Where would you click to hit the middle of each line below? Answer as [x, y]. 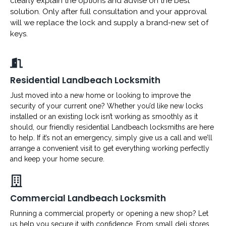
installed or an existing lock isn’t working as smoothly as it [104, 117]
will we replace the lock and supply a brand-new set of [109, 22]
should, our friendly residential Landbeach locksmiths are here [112, 127]
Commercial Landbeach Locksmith [88, 199]
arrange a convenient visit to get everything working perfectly [110, 149]
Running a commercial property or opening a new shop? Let [109, 214]
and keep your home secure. [57, 159]
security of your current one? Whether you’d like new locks [107, 106]
